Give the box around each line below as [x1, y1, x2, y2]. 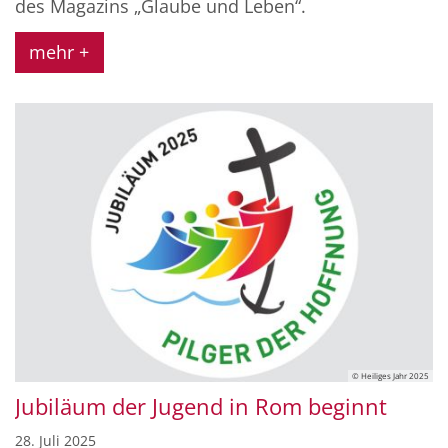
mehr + [29, 40, 90, 65]
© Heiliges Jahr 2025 [352, 370, 429, 382]
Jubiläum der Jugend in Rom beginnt [15, 392, 387, 422]
